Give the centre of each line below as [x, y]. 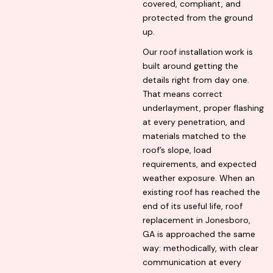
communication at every [192, 262]
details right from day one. [196, 80]
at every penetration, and [194, 122]
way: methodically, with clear [200, 248]
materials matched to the [194, 136]
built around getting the [190, 66]
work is [239, 52]
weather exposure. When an [199, 178]
